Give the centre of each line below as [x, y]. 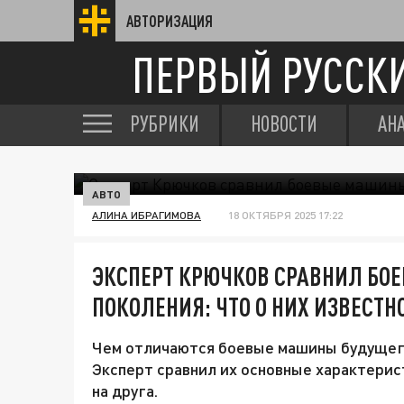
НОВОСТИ [284, 124]
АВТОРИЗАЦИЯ [170, 21]
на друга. [125, 390]
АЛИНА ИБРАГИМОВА [147, 215]
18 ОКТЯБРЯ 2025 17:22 [285, 215]
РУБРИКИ [165, 124]
